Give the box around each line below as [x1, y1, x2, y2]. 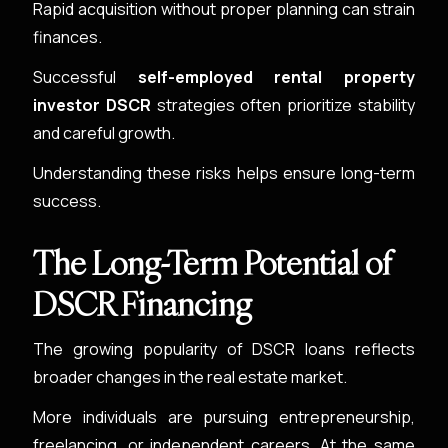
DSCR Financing [33, 283, 253, 325]
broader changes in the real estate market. [33, 366, 348, 388]
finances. [33, 26, 103, 48]
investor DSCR [33, 94, 152, 116]
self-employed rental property [137, 66, 415, 88]
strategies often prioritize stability [151, 94, 415, 116]
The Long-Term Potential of [33, 242, 393, 284]
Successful [33, 66, 138, 88]
